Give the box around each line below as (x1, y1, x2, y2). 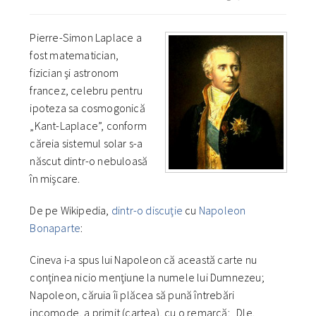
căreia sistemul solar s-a (30, 135, 143, 150)
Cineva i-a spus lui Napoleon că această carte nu (30, 252, 257, 267)
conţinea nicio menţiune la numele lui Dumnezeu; (30, 269, 265, 284)
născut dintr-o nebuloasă (30, 153, 148, 168)
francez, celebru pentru (30, 83, 143, 97)
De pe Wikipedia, (30, 202, 111, 217)
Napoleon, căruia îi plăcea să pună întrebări (30, 287, 235, 302)
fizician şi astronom (30, 65, 119, 80)
